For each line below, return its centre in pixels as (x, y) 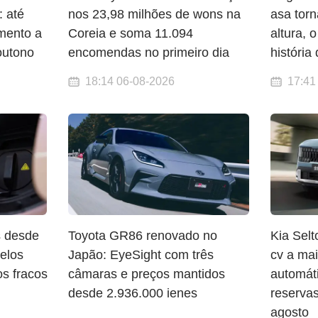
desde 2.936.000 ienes (133, 294)
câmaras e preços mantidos (147, 274)
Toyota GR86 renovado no (143, 236)
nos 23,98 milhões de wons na (155, 15)
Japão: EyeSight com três (141, 255)
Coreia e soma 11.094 (131, 34)
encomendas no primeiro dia (149, 53)
